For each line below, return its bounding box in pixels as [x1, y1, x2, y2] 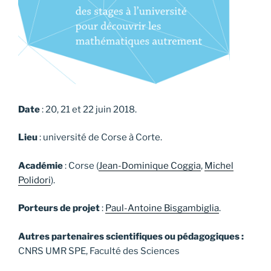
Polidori [18, 174, 51, 186]
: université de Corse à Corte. [38, 132, 162, 143]
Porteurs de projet [18, 203, 100, 214]
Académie [18, 160, 63, 171]
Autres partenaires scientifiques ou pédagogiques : [18, 230, 244, 242]
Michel [204, 160, 233, 171]
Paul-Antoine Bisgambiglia [105, 203, 219, 214]
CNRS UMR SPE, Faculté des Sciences [18, 245, 180, 256]
